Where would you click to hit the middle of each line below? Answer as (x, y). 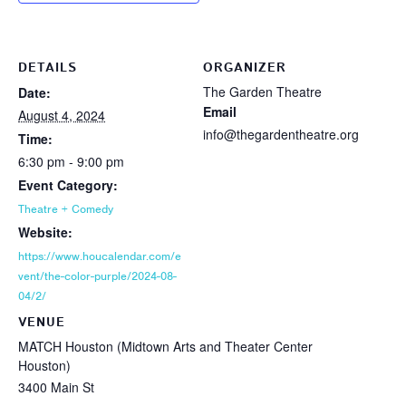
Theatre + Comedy (66, 209)
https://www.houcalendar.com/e (100, 256)
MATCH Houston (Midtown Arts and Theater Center (165, 346)
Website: (45, 232)
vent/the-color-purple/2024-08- (97, 276)
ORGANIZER (245, 68)
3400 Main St (56, 387)
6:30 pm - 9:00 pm (71, 161)
